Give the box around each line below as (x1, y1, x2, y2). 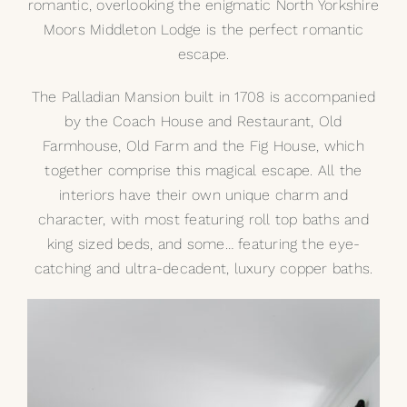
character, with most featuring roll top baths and (38, 211, 369, 228)
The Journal (22, 133, 110, 151)
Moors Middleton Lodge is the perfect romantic (43, 21, 364, 38)
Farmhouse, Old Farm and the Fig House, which (43, 137, 364, 154)
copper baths (280, 260, 371, 277)
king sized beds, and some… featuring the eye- (46, 235, 361, 253)
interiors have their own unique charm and (59, 186, 348, 203)
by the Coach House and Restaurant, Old (65, 113, 342, 130)
